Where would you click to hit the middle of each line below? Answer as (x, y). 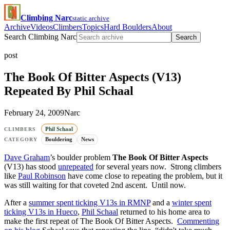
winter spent (192, 202)
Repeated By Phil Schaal (69, 91)
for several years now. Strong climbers (157, 166)
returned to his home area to (164, 212)
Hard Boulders (128, 27)
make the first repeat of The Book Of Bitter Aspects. (91, 221)
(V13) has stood (31, 166)
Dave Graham (27, 157)
